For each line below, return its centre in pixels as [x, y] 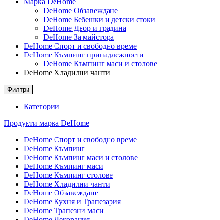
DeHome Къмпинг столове [68, 175]
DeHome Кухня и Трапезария [72, 202]
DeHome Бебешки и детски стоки [99, 20]
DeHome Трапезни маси [64, 211]
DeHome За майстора [79, 37]
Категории [41, 107]
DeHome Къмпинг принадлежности [84, 55]
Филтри [18, 90]
